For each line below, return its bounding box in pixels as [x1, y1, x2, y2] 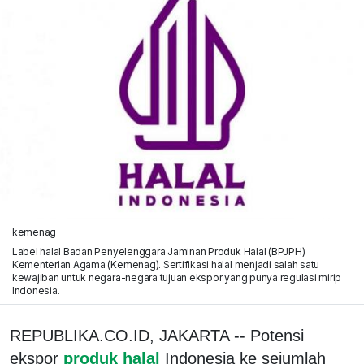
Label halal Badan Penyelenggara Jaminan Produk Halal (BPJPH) [11, 245, 305, 258]
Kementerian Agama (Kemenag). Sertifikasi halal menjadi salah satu [11, 258, 320, 271]
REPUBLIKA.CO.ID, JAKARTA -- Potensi [10, 326, 304, 344]
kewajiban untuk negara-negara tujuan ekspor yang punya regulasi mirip [11, 271, 342, 284]
